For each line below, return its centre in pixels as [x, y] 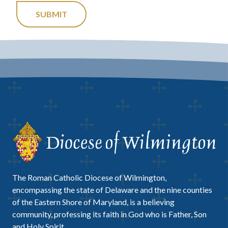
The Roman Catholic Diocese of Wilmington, [89, 177]
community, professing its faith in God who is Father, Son [109, 214]
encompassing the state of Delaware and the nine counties [112, 189]
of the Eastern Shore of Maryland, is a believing [93, 202]
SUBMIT [51, 14]
